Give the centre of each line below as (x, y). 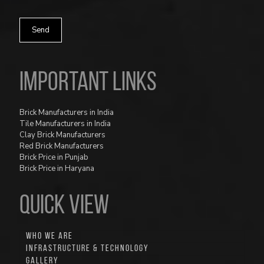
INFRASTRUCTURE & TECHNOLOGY (88, 249)
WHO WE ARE (49, 237)
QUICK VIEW (64, 207)
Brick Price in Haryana (57, 169)
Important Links (88, 84)
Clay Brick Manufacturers (62, 135)
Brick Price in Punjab (54, 158)
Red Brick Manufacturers (62, 146)
